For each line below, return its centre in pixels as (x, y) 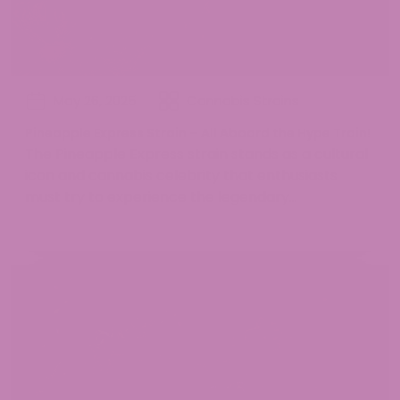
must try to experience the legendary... (161, 197)
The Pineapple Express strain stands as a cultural (196, 154)
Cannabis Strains (243, 101)
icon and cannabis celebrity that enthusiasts (181, 176)
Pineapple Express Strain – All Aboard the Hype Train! (198, 133)
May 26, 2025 (95, 101)
